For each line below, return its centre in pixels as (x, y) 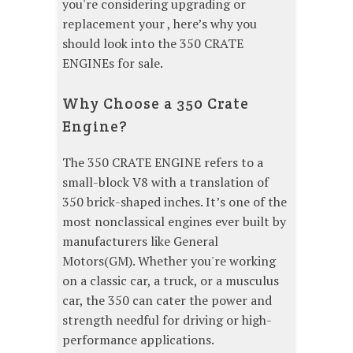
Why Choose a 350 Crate (156, 104)
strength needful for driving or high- (167, 320)
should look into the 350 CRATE (153, 44)
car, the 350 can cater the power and (167, 301)
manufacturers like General (140, 242)
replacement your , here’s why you (160, 24)
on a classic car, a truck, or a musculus (171, 281)
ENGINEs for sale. (113, 63)
